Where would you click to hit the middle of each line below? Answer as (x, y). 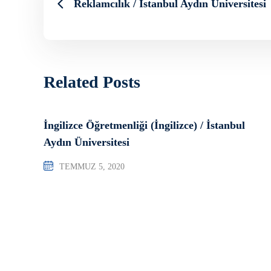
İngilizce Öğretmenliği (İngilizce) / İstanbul (144, 125)
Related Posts (92, 82)
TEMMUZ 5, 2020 (92, 166)
